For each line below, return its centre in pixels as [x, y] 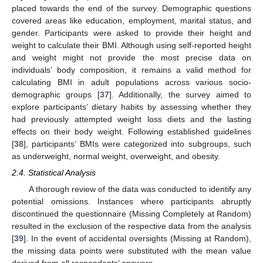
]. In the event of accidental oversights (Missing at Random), [137, 239]
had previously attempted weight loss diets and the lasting [131, 119]
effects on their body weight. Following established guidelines [131, 131]
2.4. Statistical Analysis [54, 172]
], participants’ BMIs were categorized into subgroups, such [137, 144]
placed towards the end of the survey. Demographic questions [131, 8]
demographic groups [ [56, 94]
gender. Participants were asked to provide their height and [131, 33]
